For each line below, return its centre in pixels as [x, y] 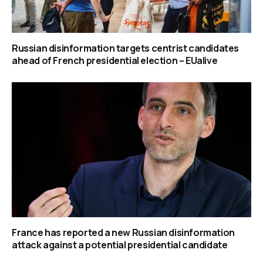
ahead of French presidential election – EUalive [115, 61]
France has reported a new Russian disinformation [123, 232]
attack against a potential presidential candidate [120, 245]
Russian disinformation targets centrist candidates [126, 48]
